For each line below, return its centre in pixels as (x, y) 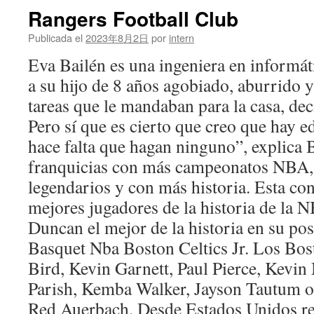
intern (182, 37)
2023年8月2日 (117, 37)
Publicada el (55, 37)
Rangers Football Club (133, 19)
